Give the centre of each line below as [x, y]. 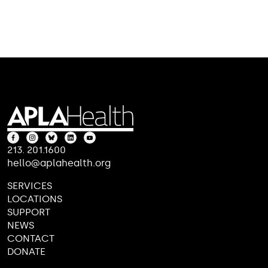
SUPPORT [29, 212]
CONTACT [31, 239]
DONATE [27, 252]
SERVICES [30, 186]
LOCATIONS [35, 199]
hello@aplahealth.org [59, 163]
